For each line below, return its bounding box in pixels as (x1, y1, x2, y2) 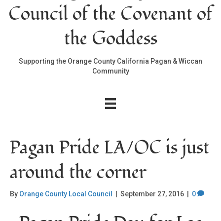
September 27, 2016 (120, 190, 184, 198)
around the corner (10, 160, 147, 185)
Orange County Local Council (19, 190, 112, 198)
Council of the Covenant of (8, 2, 213, 27)
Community (92, 67, 129, 75)
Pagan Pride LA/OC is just (10, 136, 209, 161)
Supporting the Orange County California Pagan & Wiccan (19, 57, 202, 65)
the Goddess (64, 27, 157, 51)
